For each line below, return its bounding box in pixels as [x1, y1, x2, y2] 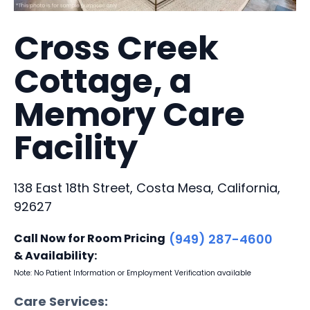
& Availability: [14, 247, 97, 264]
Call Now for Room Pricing [14, 230, 165, 246]
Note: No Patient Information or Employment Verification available [14, 267, 251, 278]
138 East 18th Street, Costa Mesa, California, [14, 179, 280, 197]
